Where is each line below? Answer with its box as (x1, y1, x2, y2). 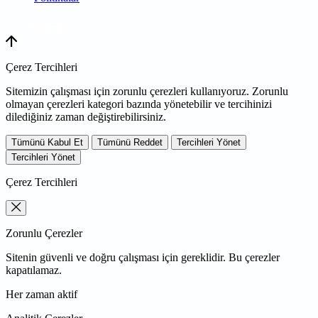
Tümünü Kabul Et (11, 137, 83, 148)
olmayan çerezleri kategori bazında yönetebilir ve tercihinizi (6, 98, 272, 111)
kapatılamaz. (6, 264, 62, 277)
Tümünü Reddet (97, 137, 163, 148)
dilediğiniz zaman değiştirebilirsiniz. (6, 111, 166, 124)
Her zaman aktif (6, 288, 77, 301)
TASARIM (9, 25, 45, 38)
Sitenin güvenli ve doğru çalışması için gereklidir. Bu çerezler (6, 251, 280, 264)
